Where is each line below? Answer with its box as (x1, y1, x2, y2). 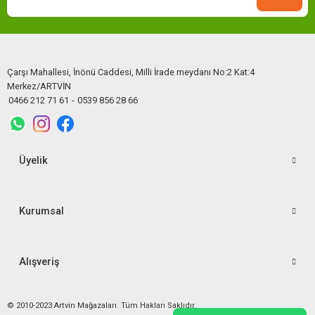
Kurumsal (19, 205, 64, 217)
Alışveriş (19, 255, 59, 268)
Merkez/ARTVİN (7, 80, 71, 91)
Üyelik (19, 154, 48, 167)
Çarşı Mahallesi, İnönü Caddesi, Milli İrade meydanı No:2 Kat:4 (7, 66, 255, 77)
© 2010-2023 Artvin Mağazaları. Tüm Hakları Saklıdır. (7, 300, 196, 310)
